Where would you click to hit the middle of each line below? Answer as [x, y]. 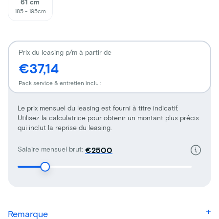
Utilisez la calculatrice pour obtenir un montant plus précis [108, 118]
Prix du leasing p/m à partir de [65, 52]
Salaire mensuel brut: [50, 149]
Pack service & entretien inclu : [60, 83]
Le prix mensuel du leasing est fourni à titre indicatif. [98, 108]
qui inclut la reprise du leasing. [65, 128]
